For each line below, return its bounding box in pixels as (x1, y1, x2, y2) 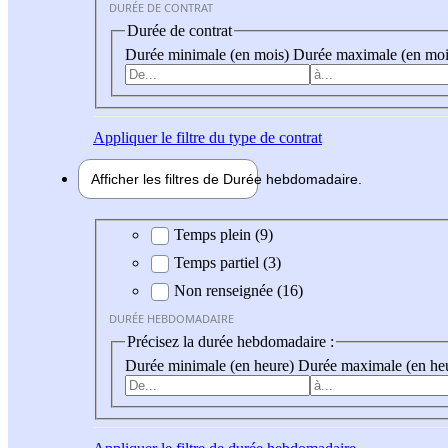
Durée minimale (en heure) (125, 356, 298, 374)
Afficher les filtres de (91, 170, 223, 187)
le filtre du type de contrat (157, 128, 322, 146)
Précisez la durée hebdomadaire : (127, 333, 334, 351)
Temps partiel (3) (174, 254, 281, 272)
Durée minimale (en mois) (125, 45, 293, 63)
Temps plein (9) (174, 226, 273, 244)
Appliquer (93, 128, 157, 146)
